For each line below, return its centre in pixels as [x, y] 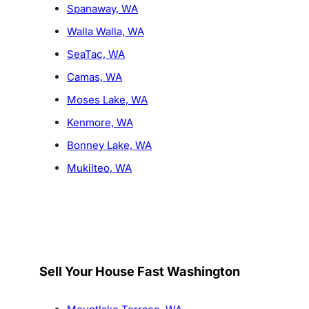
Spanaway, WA [102, 9]
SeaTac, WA [96, 54]
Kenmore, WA [100, 123]
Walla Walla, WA [105, 32]
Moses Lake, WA [107, 100]
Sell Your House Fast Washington [139, 271]
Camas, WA [94, 77]
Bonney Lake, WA [109, 146]
